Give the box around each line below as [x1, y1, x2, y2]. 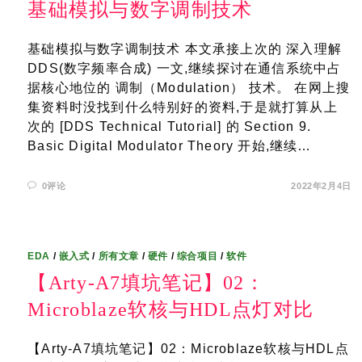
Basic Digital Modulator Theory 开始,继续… [27, 139, 312, 153]
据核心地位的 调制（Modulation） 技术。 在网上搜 [27, 81, 351, 95]
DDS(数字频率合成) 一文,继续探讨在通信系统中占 [27, 61, 342, 75]
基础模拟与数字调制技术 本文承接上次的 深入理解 [27, 42, 343, 56]
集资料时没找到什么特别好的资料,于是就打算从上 [27, 100, 338, 114]
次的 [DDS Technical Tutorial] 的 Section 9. [27, 120, 312, 133]
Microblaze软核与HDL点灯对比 [27, 299, 314, 320]
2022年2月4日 [291, 181, 351, 191]
